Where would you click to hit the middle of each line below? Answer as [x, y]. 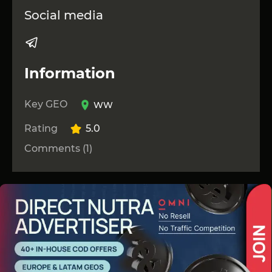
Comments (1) [58, 149]
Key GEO [46, 104]
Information [70, 73]
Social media [64, 15]
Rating [41, 129]
